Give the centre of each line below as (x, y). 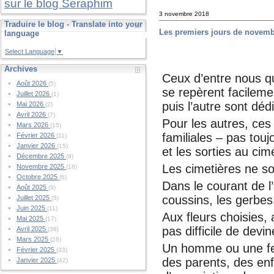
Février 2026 (37, 135)
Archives (21, 69)
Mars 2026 (34, 125)
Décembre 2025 (42, 156)
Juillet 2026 (34, 94)
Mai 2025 (31, 219)
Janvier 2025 (37, 260)
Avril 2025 (32, 229)
